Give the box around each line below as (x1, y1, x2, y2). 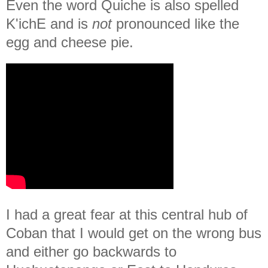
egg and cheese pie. (6, 33, 133, 50)
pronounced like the (116, 15, 239, 32)
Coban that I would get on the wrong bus (6, 224, 261, 241)
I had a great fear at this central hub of (6, 206, 248, 223)
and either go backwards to (6, 243, 176, 260)
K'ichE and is (6, 15, 92, 32)
